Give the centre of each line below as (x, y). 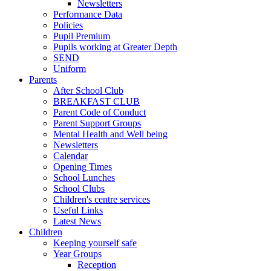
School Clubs (79, 189)
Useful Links (78, 211)
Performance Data (88, 15)
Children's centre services (102, 200)
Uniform (70, 69)
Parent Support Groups (97, 123)
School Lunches (84, 178)
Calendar (70, 156)
